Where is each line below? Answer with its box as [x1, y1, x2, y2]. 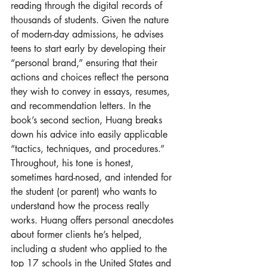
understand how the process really [11, 200, 152, 213]
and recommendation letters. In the [11, 100, 154, 113]
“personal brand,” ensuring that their [11, 57, 160, 70]
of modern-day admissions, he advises [11, 28, 166, 41]
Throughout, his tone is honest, [11, 157, 136, 170]
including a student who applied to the [11, 243, 170, 256]
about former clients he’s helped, [11, 228, 145, 241]
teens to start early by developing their [11, 42, 169, 55]
